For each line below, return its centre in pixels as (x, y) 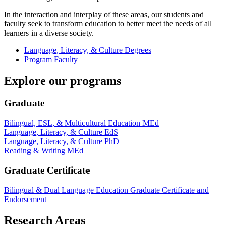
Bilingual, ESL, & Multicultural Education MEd (81, 123)
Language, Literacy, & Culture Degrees (88, 50)
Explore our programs (63, 81)
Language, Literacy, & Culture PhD (62, 141)
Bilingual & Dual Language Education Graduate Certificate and (106, 190)
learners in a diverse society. (49, 33)
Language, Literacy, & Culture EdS (61, 132)
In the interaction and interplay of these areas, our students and (104, 14)
